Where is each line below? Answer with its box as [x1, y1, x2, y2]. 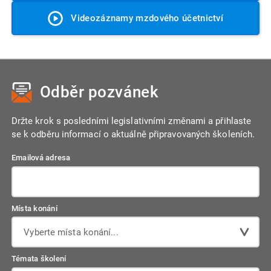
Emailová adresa [11, 153, 71, 163]
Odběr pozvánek [39, 82, 159, 101]
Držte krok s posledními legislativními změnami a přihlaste [11, 115, 252, 126]
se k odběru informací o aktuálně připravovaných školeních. [11, 128, 255, 140]
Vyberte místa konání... [24, 226, 119, 238]
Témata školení [11, 254, 67, 264]
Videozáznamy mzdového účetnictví [71, 12, 224, 24]
